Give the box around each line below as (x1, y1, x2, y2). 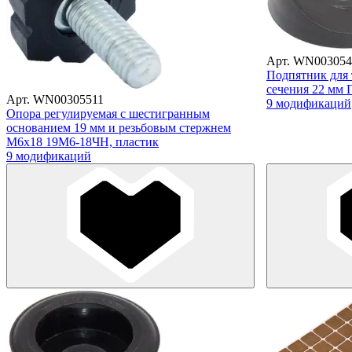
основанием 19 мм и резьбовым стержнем (6, 120, 231, 134)
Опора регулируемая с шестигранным (6, 106, 210, 120)
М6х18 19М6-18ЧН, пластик (6, 134, 159, 148)
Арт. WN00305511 (6, 92, 104, 106)
